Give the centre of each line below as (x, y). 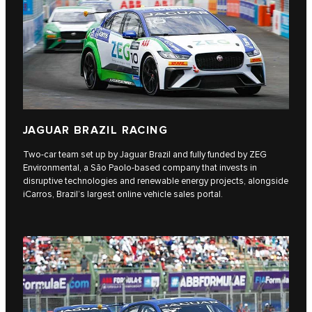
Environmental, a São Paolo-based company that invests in (140, 167)
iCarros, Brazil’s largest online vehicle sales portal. (123, 194)
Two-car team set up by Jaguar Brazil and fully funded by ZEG (145, 154)
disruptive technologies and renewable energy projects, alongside (156, 181)
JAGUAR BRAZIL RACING (95, 130)
